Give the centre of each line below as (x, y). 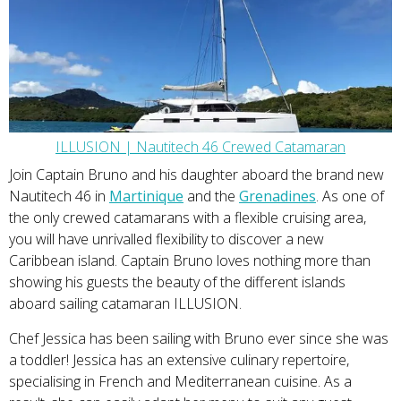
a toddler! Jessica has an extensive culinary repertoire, (179, 360)
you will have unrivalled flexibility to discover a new (166, 239)
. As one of (350, 196)
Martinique (146, 196)
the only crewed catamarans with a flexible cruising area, (188, 218)
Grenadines (277, 196)
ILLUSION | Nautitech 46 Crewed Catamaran (200, 147)
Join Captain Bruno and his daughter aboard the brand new (196, 175)
